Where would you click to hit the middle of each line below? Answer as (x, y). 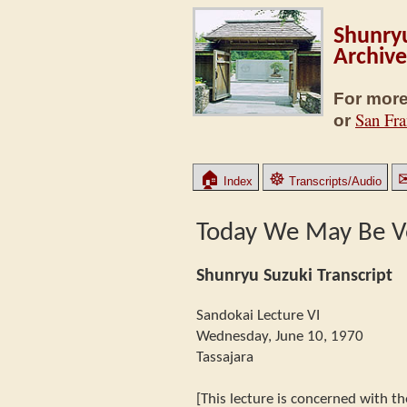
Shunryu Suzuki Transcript (294, 276)
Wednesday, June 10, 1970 (280, 336)
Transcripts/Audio (333, 181)
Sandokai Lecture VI (258, 315)
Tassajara (225, 357)
